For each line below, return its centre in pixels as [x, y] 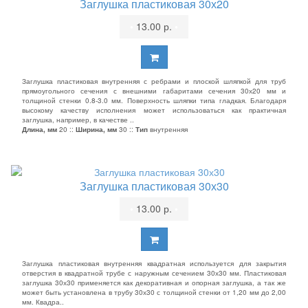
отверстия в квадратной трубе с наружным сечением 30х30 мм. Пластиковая [154, 273]
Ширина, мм [96, 129]
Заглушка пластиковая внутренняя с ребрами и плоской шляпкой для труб [154, 81]
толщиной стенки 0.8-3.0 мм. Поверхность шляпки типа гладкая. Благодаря [154, 100]
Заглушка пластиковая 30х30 [154, 186]
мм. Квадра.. [43, 302]
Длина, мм [40, 129]
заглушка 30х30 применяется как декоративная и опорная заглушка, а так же [154, 283]
